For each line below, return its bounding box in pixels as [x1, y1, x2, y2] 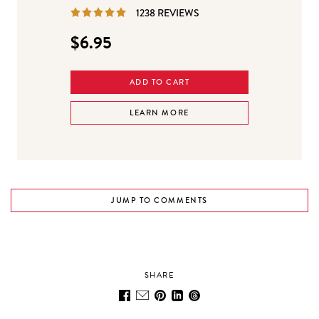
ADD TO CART [129, 75, 190, 88]
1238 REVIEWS [136, 5, 199, 20]
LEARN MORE [130, 106, 189, 118]
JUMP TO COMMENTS [111, 194, 208, 206]
